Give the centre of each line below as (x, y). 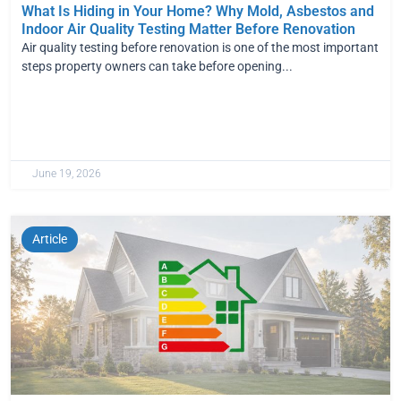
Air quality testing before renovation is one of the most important (200, 47)
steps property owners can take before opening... (157, 66)
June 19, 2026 (67, 173)
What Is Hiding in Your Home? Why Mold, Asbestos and (198, 11)
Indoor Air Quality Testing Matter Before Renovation (188, 29)
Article (50, 239)
